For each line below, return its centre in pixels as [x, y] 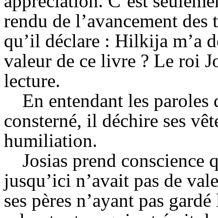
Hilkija [141, 41]
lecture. [32, 81]
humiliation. [51, 140]
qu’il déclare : [59, 41]
